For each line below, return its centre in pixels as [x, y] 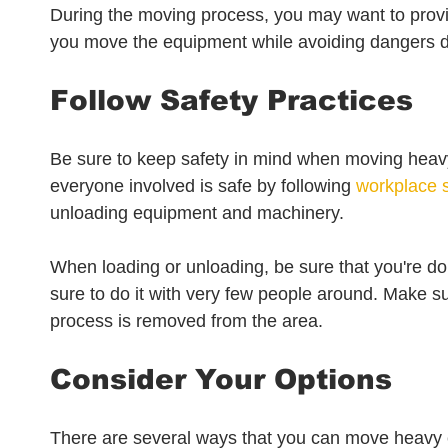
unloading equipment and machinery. [199, 213]
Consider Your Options [221, 379]
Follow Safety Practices [231, 100]
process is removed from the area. [186, 321]
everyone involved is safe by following [203, 186]
